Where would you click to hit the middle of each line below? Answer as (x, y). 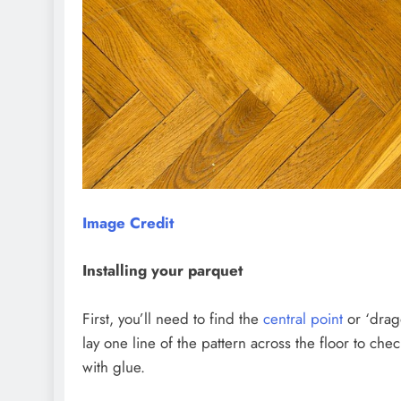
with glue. (114, 367)
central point (303, 318)
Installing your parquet (162, 270)
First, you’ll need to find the (173, 318)
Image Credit (128, 223)
